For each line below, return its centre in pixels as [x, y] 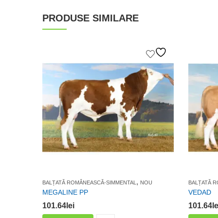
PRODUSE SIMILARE [91, 18]
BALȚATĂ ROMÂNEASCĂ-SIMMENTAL [89, 183]
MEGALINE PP [65, 192]
